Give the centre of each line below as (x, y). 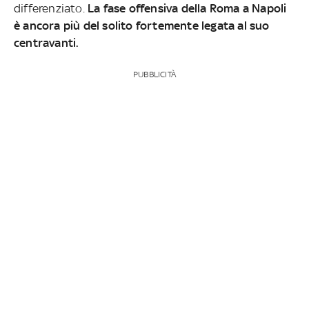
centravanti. (47, 42)
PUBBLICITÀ (154, 74)
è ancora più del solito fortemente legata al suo (142, 25)
